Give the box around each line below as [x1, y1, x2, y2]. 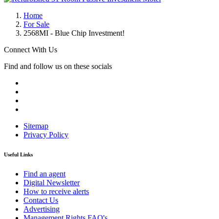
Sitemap [23, 122, 48, 131]
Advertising [23, 205, 60, 214]
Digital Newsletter [23, 178, 80, 187]
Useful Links [4, 152, 33, 158]
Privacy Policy [23, 131, 68, 139]
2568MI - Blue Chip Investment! [23, 29, 125, 38]
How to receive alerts [23, 187, 89, 196]
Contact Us [23, 196, 58, 205]
